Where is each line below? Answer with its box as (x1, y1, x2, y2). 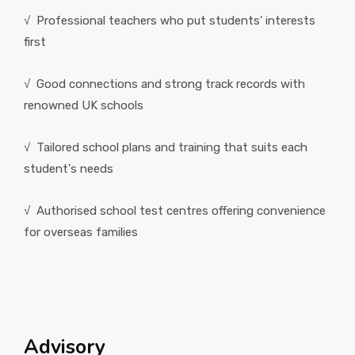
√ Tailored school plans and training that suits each (24, 140, 307, 155)
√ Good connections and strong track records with (24, 77, 305, 91)
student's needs (24, 162, 113, 176)
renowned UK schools (24, 98, 147, 113)
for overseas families (24, 225, 138, 239)
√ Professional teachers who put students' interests (24, 13, 315, 28)
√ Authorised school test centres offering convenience (24, 204, 326, 218)
